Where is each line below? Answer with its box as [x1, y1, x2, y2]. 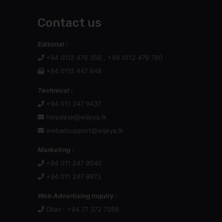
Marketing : [38, 146, 74, 154]
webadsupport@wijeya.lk [46, 126, 123, 134]
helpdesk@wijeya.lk [46, 113, 107, 121]
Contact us [38, 16, 102, 30]
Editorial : [38, 40, 68, 48]
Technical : [38, 86, 73, 94]
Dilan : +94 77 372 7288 [44, 205, 119, 213]
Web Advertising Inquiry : [38, 192, 117, 200]
